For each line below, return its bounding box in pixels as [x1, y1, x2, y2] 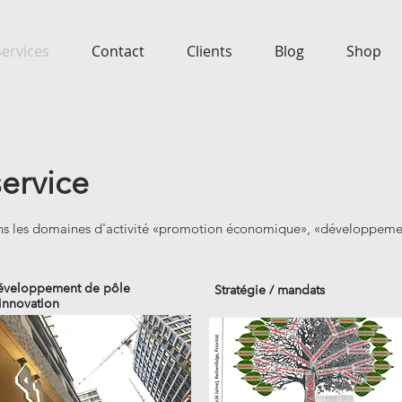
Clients [186, 41, 232, 61]
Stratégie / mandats [214, 282, 325, 298]
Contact [91, 41, 144, 61]
